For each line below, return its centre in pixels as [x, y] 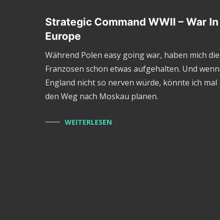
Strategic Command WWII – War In [132, 22]
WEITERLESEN [88, 122]
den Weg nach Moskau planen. [102, 96]
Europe [63, 36]
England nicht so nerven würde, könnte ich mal [131, 83]
